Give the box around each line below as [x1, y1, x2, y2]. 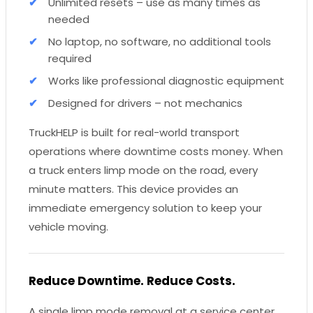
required [48, 50, 92, 66]
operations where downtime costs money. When [29, 143, 283, 159]
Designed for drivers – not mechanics [48, 95, 242, 110]
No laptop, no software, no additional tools [48, 34, 271, 49]
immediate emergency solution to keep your [29, 200, 262, 215]
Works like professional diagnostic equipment [48, 73, 284, 88]
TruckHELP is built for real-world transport [29, 124, 240, 140]
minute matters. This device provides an [29, 181, 238, 196]
